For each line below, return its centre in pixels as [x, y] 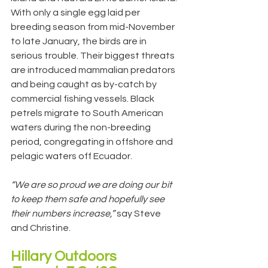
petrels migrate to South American [88, 113]
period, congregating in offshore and [93, 141]
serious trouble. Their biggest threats [94, 55]
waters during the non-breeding [82, 127]
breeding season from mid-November [94, 27]
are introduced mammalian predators [94, 70]
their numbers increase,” [64, 213]
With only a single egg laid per [76, 12]
